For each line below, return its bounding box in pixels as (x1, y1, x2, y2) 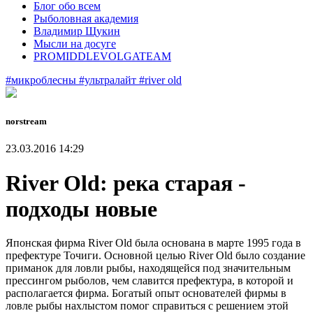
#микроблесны (6, 74, 79, 86)
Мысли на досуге (34, 38, 116, 50)
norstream (6, 116, 47, 127)
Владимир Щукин (34, 25, 120, 37)
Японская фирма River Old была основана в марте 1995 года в (6, 237, 301, 249)
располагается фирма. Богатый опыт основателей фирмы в (6, 287, 286, 300)
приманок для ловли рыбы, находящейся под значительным (6, 262, 291, 275)
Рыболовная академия (34, 13, 138, 24)
